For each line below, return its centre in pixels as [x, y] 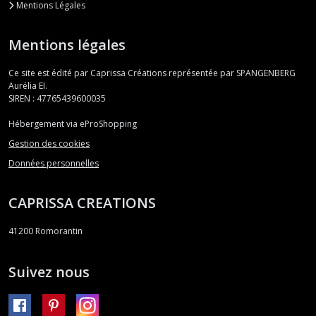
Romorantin [59, 231]
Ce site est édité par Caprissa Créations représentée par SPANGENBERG [152, 73]
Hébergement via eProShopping [73, 124]
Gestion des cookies [49, 144]
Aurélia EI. [28, 86]
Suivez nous [49, 272]
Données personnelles [54, 163]
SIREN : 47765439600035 [57, 99]
